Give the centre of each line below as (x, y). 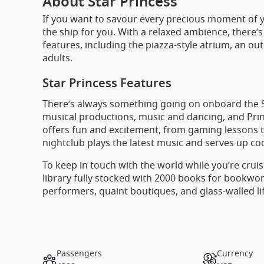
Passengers (79, 254)
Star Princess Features (107, 83)
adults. (57, 58)
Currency (235, 254)
